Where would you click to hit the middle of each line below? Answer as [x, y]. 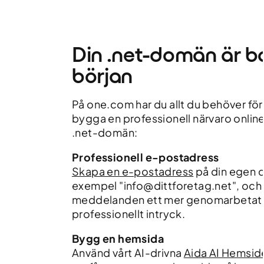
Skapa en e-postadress [133, 171]
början [102, 76]
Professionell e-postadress [145, 157]
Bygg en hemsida [118, 238]
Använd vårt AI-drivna [128, 253]
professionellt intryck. [128, 214]
